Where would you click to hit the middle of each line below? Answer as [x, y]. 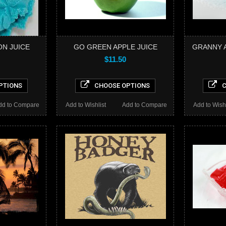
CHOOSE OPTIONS [122, 85]
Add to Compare [144, 105]
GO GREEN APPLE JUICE [115, 47]
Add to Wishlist [86, 105]
